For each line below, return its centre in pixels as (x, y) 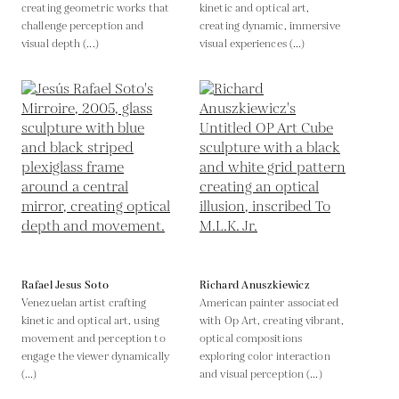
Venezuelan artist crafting (84, 303)
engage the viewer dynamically (95, 356)
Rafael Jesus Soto (65, 285)
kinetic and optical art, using (90, 321)
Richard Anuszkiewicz (255, 285)
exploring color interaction (265, 356)
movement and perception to (94, 338)
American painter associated (269, 303)
